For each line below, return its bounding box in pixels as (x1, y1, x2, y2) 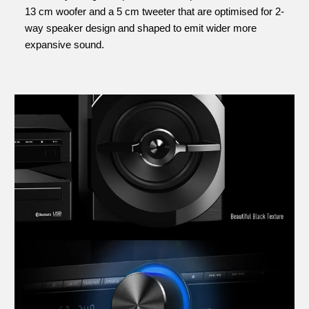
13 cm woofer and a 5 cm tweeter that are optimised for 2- (25, 5, 284, 17)
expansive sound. (25, 38, 104, 50)
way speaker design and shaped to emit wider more (25, 21, 257, 34)
